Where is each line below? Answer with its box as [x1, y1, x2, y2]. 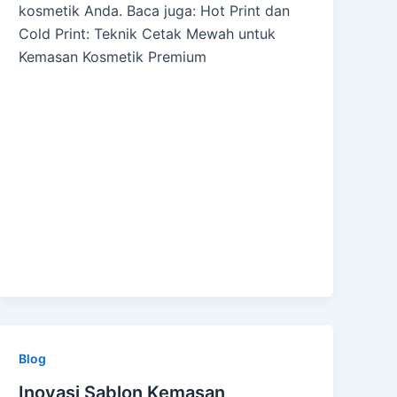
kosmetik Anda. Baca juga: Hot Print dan [19, 2, 291, 20]
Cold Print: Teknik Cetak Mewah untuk [19, 25, 276, 43]
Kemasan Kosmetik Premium [19, 48, 207, 66]
